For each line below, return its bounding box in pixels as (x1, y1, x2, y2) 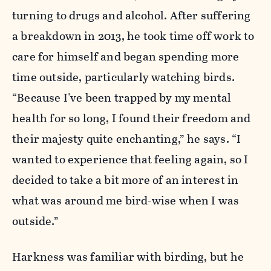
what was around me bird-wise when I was (12, 192, 240, 210)
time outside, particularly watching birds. (12, 68, 235, 87)
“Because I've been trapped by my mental (12, 89, 232, 107)
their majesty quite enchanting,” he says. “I (12, 130, 241, 148)
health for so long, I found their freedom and (12, 109, 251, 128)
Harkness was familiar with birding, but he (12, 248, 244, 266)
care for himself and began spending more (12, 48, 240, 66)
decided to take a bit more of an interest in (12, 171, 239, 189)
